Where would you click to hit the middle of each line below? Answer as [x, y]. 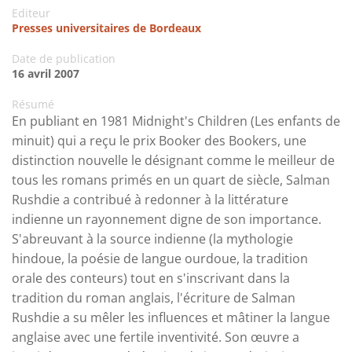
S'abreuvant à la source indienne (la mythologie [152, 239]
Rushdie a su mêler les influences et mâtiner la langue [171, 318]
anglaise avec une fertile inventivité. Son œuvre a [156, 337]
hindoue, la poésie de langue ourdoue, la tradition [160, 259]
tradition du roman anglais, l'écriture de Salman [154, 298]
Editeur [31, 13]
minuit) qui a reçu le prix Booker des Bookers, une [159, 141]
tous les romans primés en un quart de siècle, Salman [171, 180]
